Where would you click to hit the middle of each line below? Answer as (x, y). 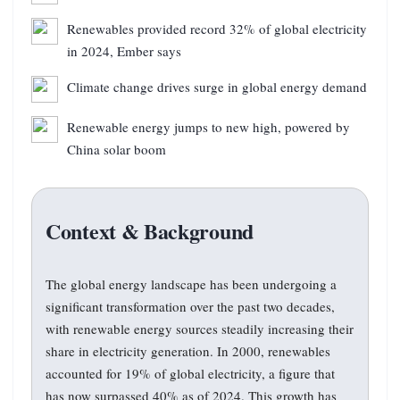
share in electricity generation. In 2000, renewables (188, 350)
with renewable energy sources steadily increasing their (200, 328)
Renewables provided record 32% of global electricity (217, 28)
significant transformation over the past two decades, (190, 306)
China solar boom (117, 149)
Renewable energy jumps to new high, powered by (208, 126)
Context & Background (150, 230)
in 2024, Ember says (124, 50)
